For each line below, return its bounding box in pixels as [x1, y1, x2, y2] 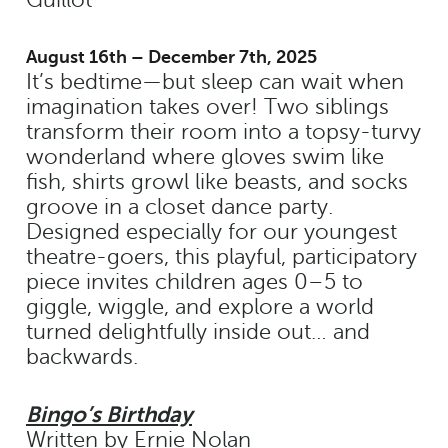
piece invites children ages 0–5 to [26, 269, 363, 294]
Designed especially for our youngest [26, 219, 397, 244]
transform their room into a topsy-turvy [26, 119, 421, 144]
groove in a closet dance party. [26, 194, 333, 219]
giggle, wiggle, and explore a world [26, 294, 374, 319]
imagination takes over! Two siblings [26, 94, 389, 119]
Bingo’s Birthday [26, 401, 192, 427]
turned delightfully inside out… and [26, 319, 370, 344]
